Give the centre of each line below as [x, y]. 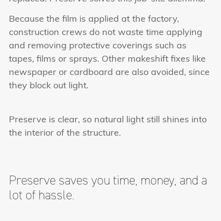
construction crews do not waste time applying [106, 33]
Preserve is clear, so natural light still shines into [108, 120]
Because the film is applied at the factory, [94, 20]
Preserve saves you [59, 180]
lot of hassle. [42, 195]
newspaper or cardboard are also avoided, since [109, 73]
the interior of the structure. [65, 133]
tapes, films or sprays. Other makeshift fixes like [107, 60]
